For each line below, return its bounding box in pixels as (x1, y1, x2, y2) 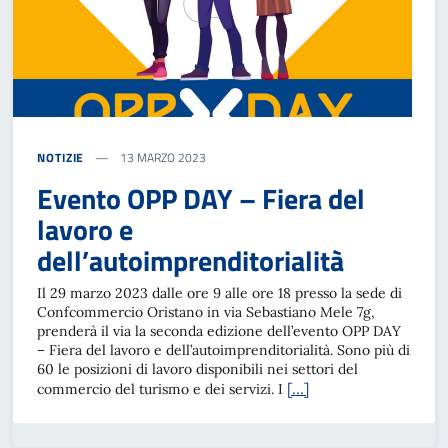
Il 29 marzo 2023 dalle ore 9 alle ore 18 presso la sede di (37, 284, 402, 302)
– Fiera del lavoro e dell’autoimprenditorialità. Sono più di (37, 341, 410, 359)
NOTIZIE (37, 148, 85, 167)
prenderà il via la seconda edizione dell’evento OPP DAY (37, 322, 401, 340)
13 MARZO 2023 (117, 148, 207, 167)
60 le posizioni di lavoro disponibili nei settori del (37, 360, 358, 378)
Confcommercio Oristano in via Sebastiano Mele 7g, (37, 303, 375, 321)
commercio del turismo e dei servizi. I (37, 380, 287, 398)
